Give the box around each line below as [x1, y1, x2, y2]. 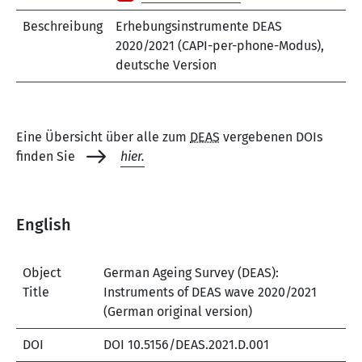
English [16, 215, 71, 235]
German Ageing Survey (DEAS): [103, 265, 279, 281]
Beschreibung [23, 19, 103, 35]
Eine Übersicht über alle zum [16, 129, 190, 145]
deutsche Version [116, 57, 217, 74]
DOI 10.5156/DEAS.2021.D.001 [103, 337, 269, 353]
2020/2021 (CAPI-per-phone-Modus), [116, 38, 324, 54]
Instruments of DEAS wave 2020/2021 [103, 284, 317, 301]
